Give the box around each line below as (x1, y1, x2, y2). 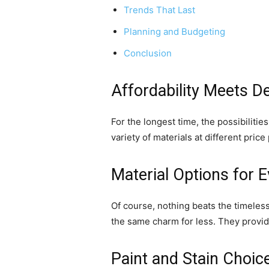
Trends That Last (124, 4, 196, 16)
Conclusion (124, 47, 172, 59)
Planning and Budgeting (124, 26, 226, 38)
